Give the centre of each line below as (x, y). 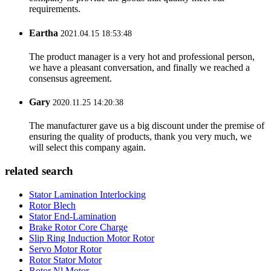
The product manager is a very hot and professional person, (142, 56)
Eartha (44, 33)
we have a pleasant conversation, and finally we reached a (139, 67)
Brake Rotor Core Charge (78, 227)
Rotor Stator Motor (65, 260)
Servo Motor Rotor (65, 249)
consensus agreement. (70, 78)
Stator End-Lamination (73, 216)
